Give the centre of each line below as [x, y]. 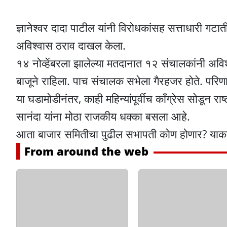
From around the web [86, 151]
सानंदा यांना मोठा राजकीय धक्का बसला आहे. [103, 116]
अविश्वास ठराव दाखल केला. [71, 45]
